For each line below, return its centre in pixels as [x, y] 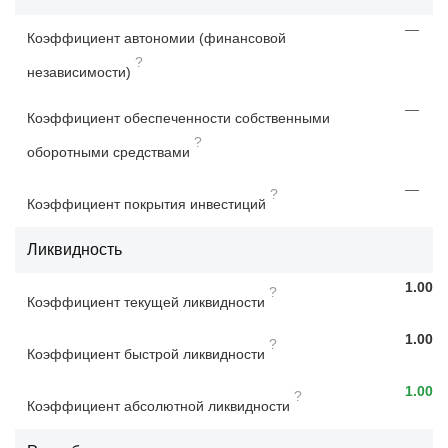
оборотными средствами [108, 151]
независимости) [79, 71]
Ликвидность [74, 249]
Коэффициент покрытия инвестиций [146, 203]
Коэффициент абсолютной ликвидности [158, 405]
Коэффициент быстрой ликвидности [146, 353]
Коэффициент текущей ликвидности [146, 301]
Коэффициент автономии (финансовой [156, 37]
